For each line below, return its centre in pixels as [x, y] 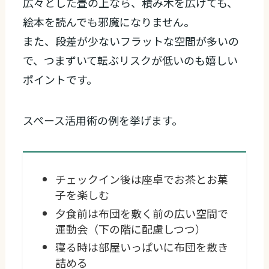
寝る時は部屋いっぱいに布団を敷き [142, 247]
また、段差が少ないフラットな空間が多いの [131, 41]
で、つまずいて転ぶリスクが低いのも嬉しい [131, 60]
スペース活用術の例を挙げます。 [103, 120]
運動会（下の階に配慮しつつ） [131, 228]
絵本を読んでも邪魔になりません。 [109, 22]
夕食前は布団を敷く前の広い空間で [142, 213]
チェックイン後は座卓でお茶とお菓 [142, 179]
